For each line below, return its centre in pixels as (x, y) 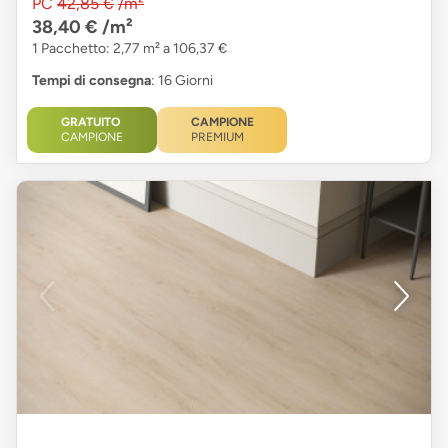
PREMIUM (217, 136)
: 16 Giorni (182, 80)
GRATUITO (90, 121)
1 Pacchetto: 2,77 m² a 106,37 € (129, 48)
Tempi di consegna (91, 80)
